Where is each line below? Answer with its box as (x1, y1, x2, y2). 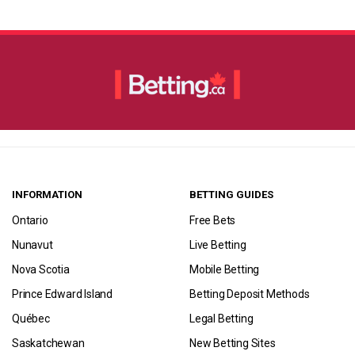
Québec (12, 311, 50, 325)
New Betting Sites (189, 336, 276, 349)
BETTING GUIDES (189, 188, 273, 200)
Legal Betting (189, 311, 254, 325)
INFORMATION (12, 188, 82, 200)
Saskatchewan (12, 336, 85, 349)
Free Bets (189, 213, 236, 227)
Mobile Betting (189, 262, 260, 276)
